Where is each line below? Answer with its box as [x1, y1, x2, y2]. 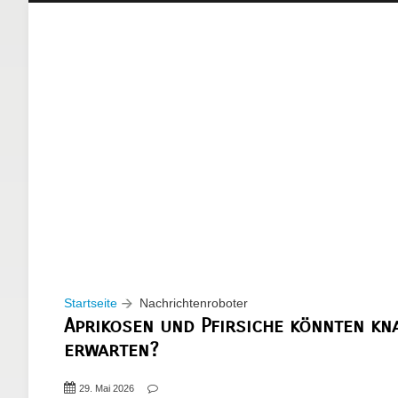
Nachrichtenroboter [139, 295, 248, 310]
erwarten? [64, 337, 159, 362]
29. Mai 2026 [79, 382, 134, 394]
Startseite [64, 295, 117, 310]
